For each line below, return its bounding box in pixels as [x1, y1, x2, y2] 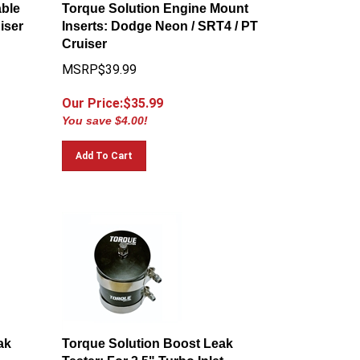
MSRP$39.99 [62, 55, 137, 70]
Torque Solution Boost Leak [62, 329, 234, 343]
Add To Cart [76, 143, 133, 154]
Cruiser [62, 30, 108, 43]
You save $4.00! [62, 107, 149, 120]
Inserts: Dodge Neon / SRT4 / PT [62, 12, 259, 26]
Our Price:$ [62, 88, 132, 104]
